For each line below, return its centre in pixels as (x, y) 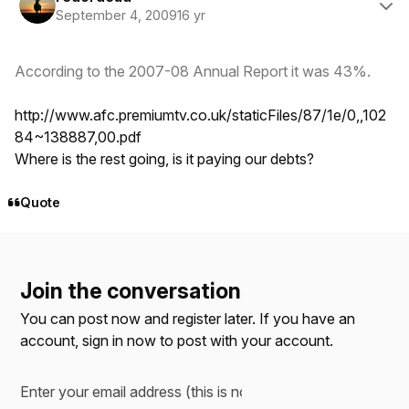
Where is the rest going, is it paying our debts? (164, 159)
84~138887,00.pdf (78, 137)
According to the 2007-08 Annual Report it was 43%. (193, 72)
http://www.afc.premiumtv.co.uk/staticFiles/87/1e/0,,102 (200, 115)
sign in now (120, 340)
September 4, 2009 (116, 15)
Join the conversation (131, 291)
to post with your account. (245, 340)
